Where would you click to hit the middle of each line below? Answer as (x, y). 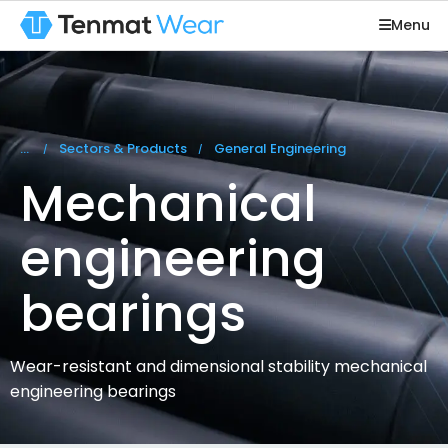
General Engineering (280, 148)
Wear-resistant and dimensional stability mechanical (218, 366)
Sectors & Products (123, 148)
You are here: (71, 150)
